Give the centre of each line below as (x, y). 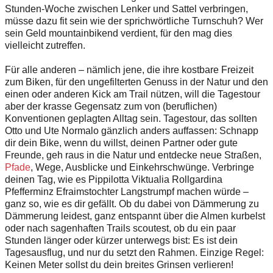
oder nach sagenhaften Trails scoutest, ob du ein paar (120, 228)
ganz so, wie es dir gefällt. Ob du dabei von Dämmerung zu (132, 204)
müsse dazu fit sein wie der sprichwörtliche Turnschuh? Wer (134, 21)
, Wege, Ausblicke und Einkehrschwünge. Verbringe (142, 167)
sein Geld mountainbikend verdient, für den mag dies (119, 33)
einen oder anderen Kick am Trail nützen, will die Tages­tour (133, 94)
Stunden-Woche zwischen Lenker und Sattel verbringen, (126, 9)
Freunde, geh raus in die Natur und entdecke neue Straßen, (133, 155)
